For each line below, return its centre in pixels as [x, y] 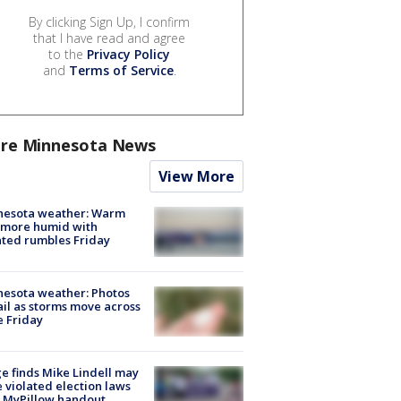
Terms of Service [121, 70]
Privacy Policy [128, 54]
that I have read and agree [109, 38]
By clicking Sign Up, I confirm [109, 21]
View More [196, 176]
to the [68, 54]
